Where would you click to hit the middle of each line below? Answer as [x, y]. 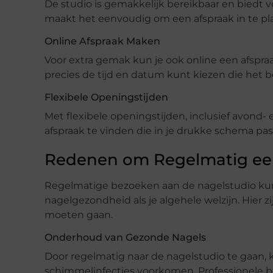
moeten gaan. [79, 214]
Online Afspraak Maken [102, 41]
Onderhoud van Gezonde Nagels [125, 237]
